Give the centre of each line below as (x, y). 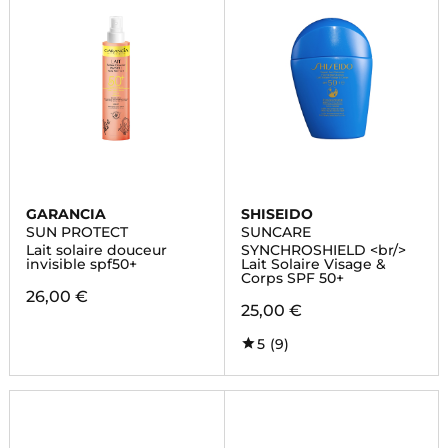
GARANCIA (65, 214)
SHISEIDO (276, 214)
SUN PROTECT (76, 232)
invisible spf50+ (81, 264)
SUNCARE (275, 232)
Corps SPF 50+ (292, 278)
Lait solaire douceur (96, 250)
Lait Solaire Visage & (313, 264)
